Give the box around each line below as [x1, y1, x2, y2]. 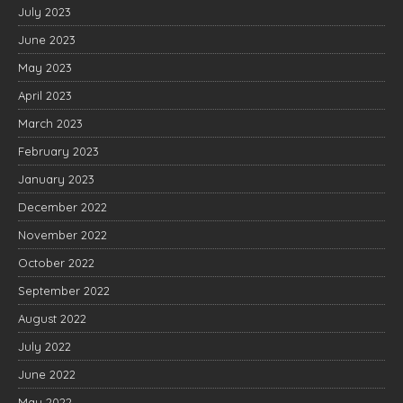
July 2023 [18, 4, 71, 19]
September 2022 [18, 282, 110, 298]
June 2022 [18, 366, 76, 381]
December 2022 [18, 199, 107, 214]
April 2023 [18, 87, 72, 103]
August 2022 [18, 310, 86, 326]
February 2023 [18, 143, 99, 158]
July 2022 [18, 338, 71, 354]
